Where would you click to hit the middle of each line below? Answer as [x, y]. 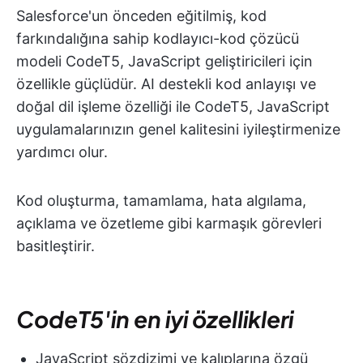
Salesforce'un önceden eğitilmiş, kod [141, 16]
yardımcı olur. [62, 152]
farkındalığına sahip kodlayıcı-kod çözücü [158, 38]
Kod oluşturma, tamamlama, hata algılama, [161, 201]
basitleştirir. [56, 246]
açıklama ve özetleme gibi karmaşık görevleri [169, 223]
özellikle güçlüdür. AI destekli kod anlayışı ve [166, 84]
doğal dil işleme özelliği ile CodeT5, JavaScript [173, 107]
